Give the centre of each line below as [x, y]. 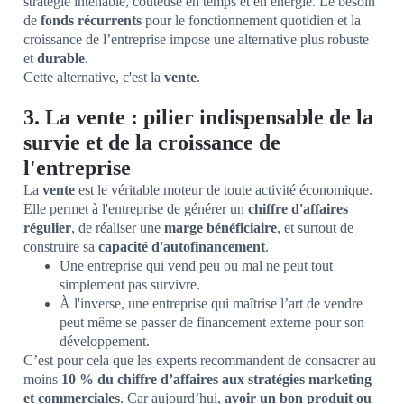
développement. [105, 342]
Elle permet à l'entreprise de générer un [136, 209]
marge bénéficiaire [220, 228]
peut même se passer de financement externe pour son [212, 323]
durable [61, 59]
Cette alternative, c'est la [94, 78]
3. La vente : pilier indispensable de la [198, 118]
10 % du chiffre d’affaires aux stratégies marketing [216, 380]
